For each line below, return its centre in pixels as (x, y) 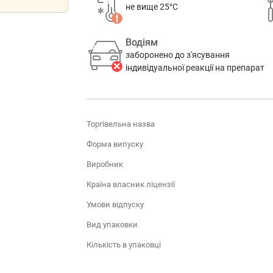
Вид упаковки (112, 224)
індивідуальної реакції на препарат (195, 68)
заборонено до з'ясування (177, 55)
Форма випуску (115, 144)
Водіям (141, 42)
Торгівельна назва (120, 124)
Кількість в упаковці (123, 244)
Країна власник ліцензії (130, 184)
